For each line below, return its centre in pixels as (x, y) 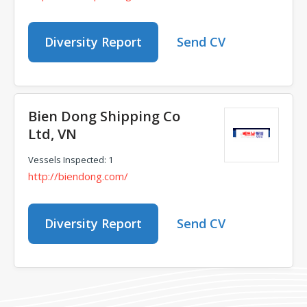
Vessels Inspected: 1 (71, 160)
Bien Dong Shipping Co (104, 116)
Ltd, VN (52, 134)
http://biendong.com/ (78, 176)
